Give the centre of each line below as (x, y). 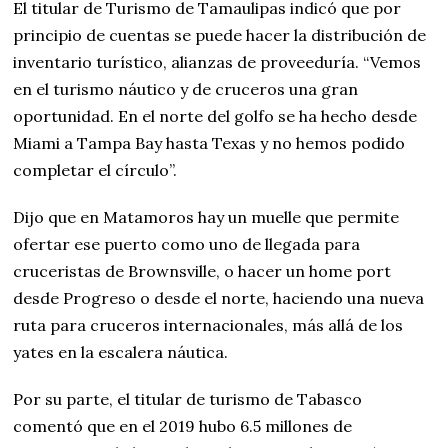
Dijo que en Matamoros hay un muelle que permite (206, 216)
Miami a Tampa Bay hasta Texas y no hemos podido (209, 142)
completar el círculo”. (95, 169)
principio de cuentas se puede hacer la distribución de (220, 34)
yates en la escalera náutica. (121, 351)
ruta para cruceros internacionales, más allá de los (208, 324)
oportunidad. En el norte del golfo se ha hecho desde (215, 115)
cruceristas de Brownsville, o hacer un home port (202, 270)
